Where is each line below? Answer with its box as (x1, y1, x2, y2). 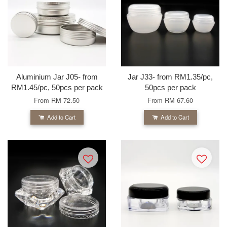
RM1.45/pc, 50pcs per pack (11, 83, 103, 92)
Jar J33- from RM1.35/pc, (128, 72, 213, 81)
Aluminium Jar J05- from (16, 72, 98, 81)
